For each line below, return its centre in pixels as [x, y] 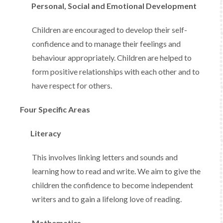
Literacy [41, 133]
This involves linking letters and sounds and [105, 157]
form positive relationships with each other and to [116, 71]
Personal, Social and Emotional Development [114, 6]
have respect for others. [72, 85]
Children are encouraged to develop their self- [110, 30]
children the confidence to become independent [112, 185]
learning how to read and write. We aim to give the [116, 171]
